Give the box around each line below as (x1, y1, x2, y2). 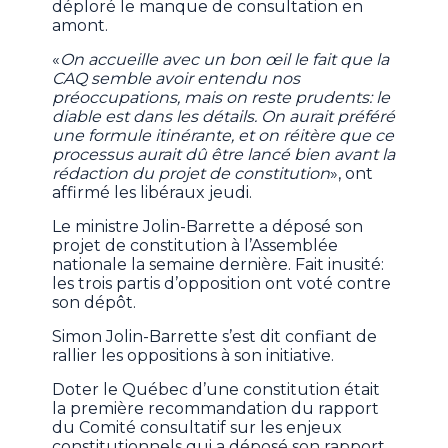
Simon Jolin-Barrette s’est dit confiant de (52, 327, 378, 347)
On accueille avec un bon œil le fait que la (60, 50, 390, 70)
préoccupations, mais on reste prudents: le (52, 88, 391, 108)
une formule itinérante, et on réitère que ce (52, 126, 395, 146)
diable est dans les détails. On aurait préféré (52, 107, 396, 127)
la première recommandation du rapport (52, 399, 380, 419)
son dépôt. (52, 293, 137, 313)
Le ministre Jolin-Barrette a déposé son (52, 217, 364, 237)
